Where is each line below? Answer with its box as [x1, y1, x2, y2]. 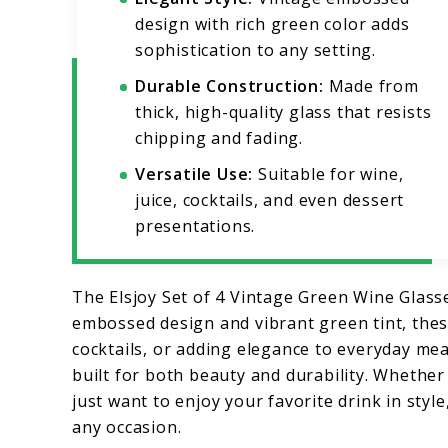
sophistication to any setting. [135, 39, 377, 62]
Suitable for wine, [253, 163, 404, 186]
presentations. [135, 215, 256, 238]
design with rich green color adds [135, 13, 410, 36]
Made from [323, 75, 419, 98]
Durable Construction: [135, 75, 324, 98]
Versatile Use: [135, 163, 254, 186]
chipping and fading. [135, 127, 304, 150]
